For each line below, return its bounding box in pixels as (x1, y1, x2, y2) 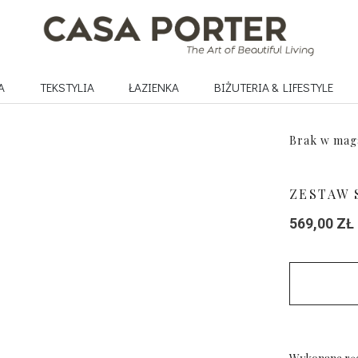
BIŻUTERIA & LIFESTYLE (213, 78, 333, 95)
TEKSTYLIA (39, 78, 94, 95)
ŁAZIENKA (129, 78, 180, 95)
